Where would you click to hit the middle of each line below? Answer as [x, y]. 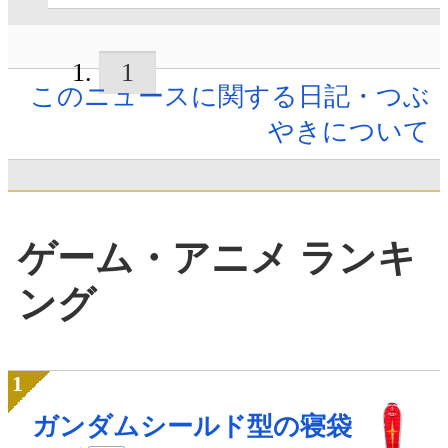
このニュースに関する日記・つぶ [230, 97]
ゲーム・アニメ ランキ [217, 257]
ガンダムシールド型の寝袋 [192, 427]
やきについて [349, 132]
